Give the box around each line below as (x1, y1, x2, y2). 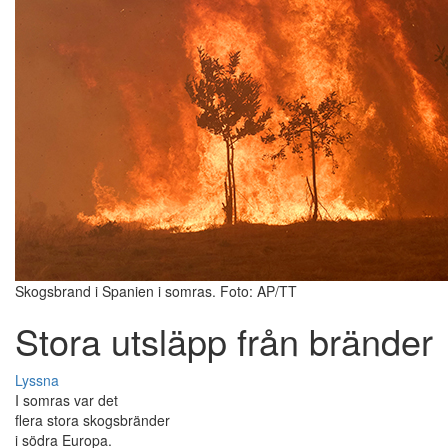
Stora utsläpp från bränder (15, 315, 433, 367)
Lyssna (15, 370, 59, 391)
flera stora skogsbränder (15, 410, 170, 431)
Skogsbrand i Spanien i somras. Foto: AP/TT (15, 281, 297, 302)
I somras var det (15, 390, 118, 411)
